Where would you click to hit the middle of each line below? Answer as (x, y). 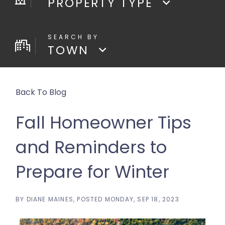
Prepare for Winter (92, 172)
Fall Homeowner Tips (103, 123)
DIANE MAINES (50, 199)
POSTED (91, 199)
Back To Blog (41, 92)
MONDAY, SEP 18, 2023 (142, 199)
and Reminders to (91, 147)
